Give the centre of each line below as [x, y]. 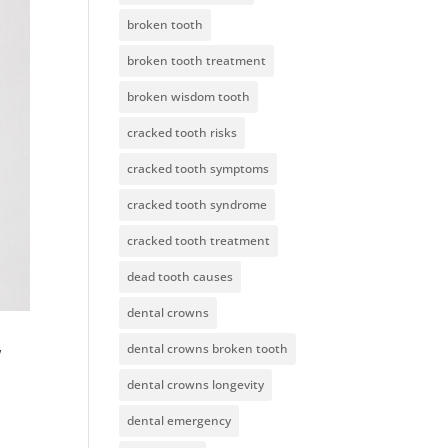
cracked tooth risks [182, 132]
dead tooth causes [180, 276]
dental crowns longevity [196, 384]
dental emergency [179, 420]
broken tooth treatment [197, 60]
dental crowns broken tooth [208, 348]
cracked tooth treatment [199, 240]
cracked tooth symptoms [198, 168]
